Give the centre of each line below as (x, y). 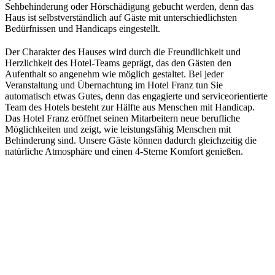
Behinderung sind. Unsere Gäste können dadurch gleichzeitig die (131, 141)
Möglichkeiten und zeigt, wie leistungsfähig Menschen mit (118, 130)
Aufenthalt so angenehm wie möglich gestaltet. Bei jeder (114, 74)
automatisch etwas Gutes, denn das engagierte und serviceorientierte (136, 96)
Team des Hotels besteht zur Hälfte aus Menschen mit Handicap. (130, 107)
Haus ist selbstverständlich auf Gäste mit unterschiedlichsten (121, 18)
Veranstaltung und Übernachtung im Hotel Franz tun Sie (114, 85)
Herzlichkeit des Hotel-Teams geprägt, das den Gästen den (118, 63)
